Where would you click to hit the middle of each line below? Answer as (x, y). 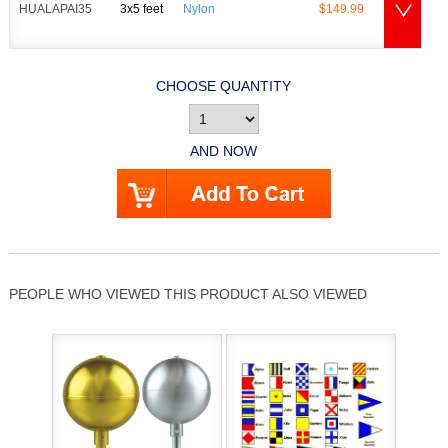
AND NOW (224, 151)
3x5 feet (142, 9)
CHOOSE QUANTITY (224, 86)
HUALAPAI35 (55, 9)
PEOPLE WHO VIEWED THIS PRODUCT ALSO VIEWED (187, 294)
